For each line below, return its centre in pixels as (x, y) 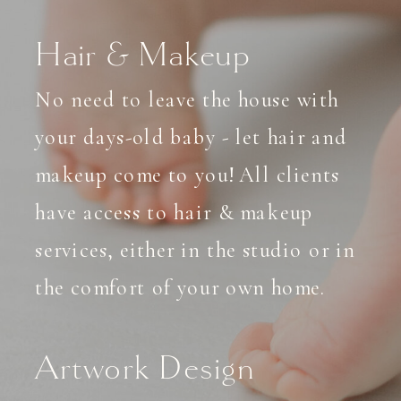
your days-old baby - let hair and (191, 137)
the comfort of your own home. (183, 287)
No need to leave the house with (187, 99)
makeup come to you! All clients (188, 175)
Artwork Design (145, 367)
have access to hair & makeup (174, 212)
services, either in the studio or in (196, 250)
